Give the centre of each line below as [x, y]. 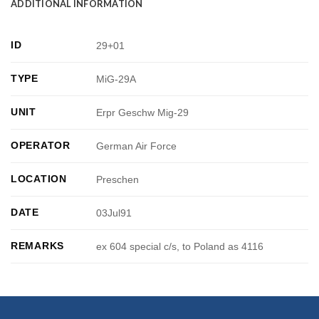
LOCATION [39, 179]
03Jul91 [114, 213]
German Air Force [137, 146]
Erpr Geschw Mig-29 [143, 113]
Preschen [118, 180]
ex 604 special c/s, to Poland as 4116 [180, 247]
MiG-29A [116, 79]
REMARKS [38, 246]
